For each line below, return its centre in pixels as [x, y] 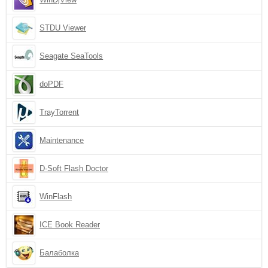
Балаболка [60, 253]
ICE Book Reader [70, 225]
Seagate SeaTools [71, 56]
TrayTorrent [60, 112]
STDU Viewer [63, 28]
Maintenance [62, 140]
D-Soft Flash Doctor [74, 168]
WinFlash [56, 197]
